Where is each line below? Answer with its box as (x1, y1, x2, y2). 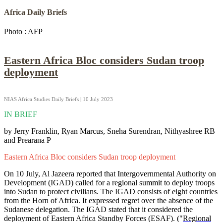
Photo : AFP (4, 27, 43, 36)
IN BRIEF (4, 110, 37, 119)
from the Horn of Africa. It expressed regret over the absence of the (4, 196, 213, 205)
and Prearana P (4, 136, 51, 145)
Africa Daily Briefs (4, 7, 67, 16)
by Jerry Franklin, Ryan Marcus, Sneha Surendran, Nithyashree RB (4, 127, 215, 136)
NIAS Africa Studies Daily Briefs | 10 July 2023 (4, 96, 113, 103)
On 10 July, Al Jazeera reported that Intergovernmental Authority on (4, 169, 216, 178)
